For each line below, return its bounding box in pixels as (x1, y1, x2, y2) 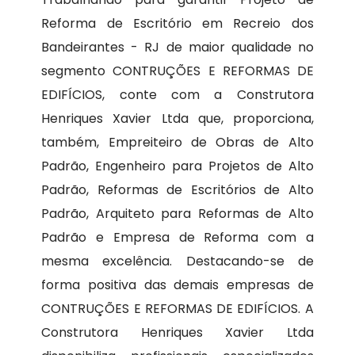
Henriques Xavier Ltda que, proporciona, (41, 109, 314, 128)
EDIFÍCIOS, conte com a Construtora (41, 86, 314, 105)
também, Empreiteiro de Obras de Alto (41, 133, 314, 152)
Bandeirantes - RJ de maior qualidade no (41, 38, 314, 57)
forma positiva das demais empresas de (41, 276, 314, 295)
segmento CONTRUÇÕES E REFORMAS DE (41, 62, 314, 81)
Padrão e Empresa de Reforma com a (41, 228, 314, 247)
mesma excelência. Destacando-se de (41, 252, 314, 271)
